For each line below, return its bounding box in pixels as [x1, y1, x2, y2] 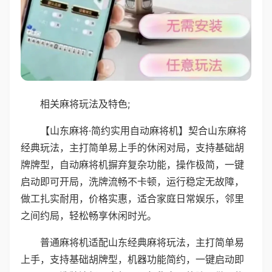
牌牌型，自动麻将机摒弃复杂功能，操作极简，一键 [21, 158, 244, 171]
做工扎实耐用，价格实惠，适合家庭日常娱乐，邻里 [21, 192, 244, 205]
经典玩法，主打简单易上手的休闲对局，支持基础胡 [21, 141, 244, 154]
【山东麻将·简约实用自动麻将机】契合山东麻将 [40, 124, 246, 137]
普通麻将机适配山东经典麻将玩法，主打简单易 [40, 236, 244, 248]
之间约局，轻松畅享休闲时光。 [21, 209, 157, 222]
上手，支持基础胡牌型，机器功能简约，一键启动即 [21, 253, 244, 265]
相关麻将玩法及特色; [40, 97, 130, 110]
